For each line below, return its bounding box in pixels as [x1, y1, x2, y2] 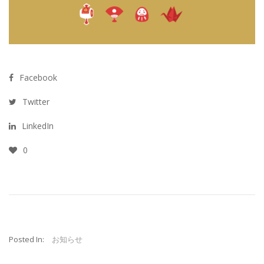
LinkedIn [22, 120, 54, 132]
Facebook [19, 71, 57, 83]
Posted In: [9, 234, 44, 245]
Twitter [22, 95, 49, 107]
